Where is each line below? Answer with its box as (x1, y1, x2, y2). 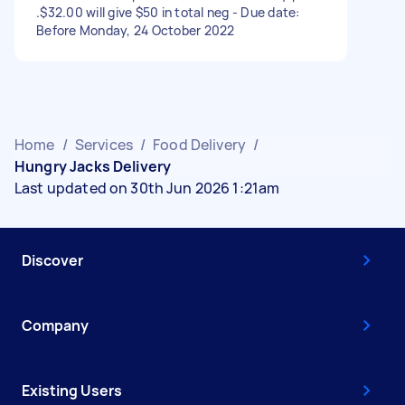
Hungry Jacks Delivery (14, 155, 172, 176)
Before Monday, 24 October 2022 (36, 21, 235, 39)
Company (22, 315, 89, 335)
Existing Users (22, 380, 122, 400)
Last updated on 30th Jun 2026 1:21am (14, 177, 280, 198)
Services (74, 134, 133, 155)
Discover (22, 250, 83, 270)
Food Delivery (153, 134, 247, 155)
